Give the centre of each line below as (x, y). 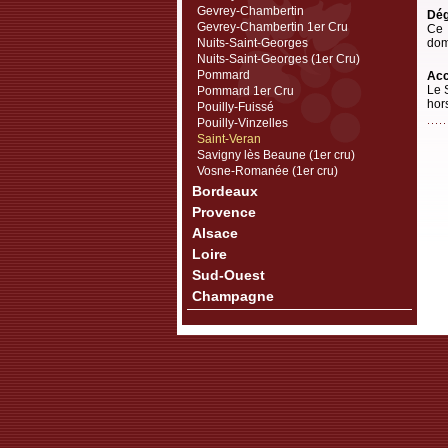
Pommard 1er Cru (245, 91)
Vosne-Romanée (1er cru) (267, 171)
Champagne (233, 296)
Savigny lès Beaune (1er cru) (276, 155)
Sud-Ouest (228, 275)
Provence (224, 212)
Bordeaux (225, 191)
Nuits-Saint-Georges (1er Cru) (278, 59)
